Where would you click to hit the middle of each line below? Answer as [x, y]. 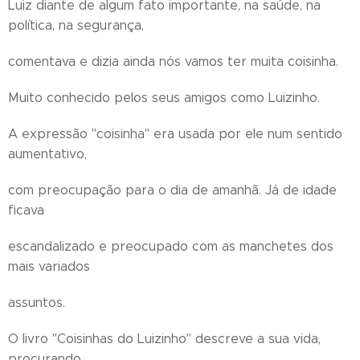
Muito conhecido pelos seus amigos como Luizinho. [164, 98]
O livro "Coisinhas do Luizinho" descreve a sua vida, [164, 339]
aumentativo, [47, 154]
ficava [26, 210]
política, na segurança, [76, 25]
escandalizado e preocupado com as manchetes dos [171, 246]
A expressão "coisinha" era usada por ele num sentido [175, 134]
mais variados [49, 266]
